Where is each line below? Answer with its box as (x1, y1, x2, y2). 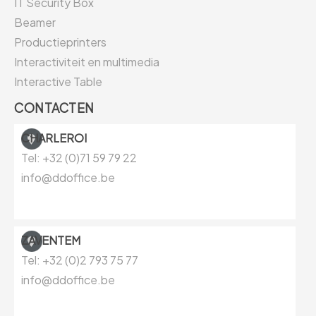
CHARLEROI (21, 130, 87, 146)
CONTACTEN (14, 100, 95, 116)
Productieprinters (14, 35, 107, 50)
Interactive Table (14, 74, 102, 90)
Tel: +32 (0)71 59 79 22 (21, 150, 137, 166)
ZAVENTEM (21, 232, 80, 248)
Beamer (14, 15, 56, 30)
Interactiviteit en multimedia (14, 54, 159, 70)
